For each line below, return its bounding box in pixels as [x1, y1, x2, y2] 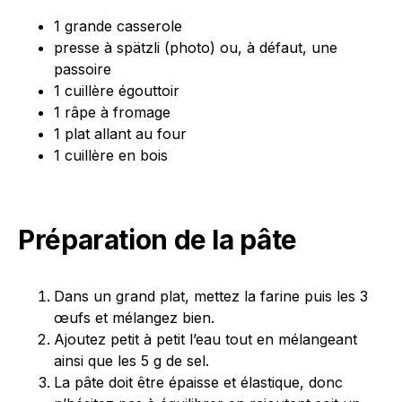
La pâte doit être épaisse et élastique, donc [54, 373, 343, 392]
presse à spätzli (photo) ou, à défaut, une [54, 39, 337, 57]
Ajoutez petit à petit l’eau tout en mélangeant [54, 330, 357, 349]
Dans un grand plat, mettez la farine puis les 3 [54, 287, 368, 306]
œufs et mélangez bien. [54, 309, 214, 328]
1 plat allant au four [54, 125, 187, 144]
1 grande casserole [54, 17, 182, 36]
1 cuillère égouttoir [54, 82, 179, 100]
